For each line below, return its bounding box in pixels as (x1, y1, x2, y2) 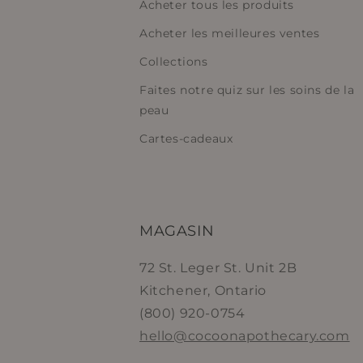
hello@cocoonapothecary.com (139, 328, 350, 344)
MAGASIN (139, 222, 215, 240)
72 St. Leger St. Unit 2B (139, 260, 297, 275)
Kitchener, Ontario (139, 283, 267, 298)
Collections (139, 54, 208, 69)
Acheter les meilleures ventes (139, 26, 320, 41)
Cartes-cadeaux (139, 131, 233, 146)
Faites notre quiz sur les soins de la (139, 83, 355, 97)
